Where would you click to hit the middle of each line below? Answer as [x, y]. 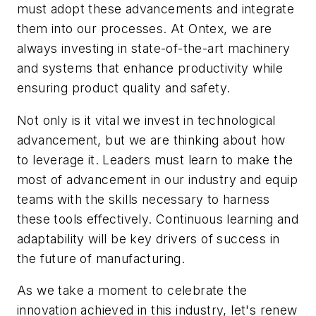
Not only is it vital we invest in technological [146, 120]
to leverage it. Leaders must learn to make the [155, 159]
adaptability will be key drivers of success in [148, 238]
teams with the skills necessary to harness [144, 199]
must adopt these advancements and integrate [156, 9]
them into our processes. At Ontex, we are [145, 29]
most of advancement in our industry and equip [157, 179]
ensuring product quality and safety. [126, 88]
